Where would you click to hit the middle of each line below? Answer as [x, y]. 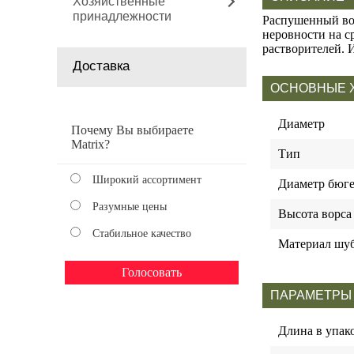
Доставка [101, 66]
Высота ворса [315, 214]
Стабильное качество [142, 233]
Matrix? [90, 144]
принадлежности [122, 16]
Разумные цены [130, 207]
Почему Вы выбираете [132, 130]
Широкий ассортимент [147, 180]
